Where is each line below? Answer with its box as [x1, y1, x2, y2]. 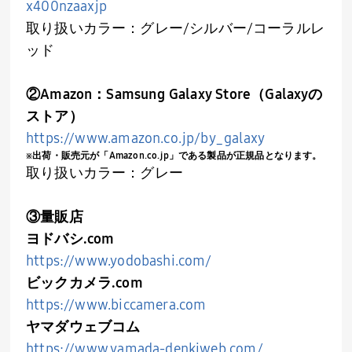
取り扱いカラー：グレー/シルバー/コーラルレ [26, 19, 324, 37]
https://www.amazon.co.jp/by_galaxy [26, 129, 266, 147]
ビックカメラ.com [26, 273, 143, 291]
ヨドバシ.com [26, 229, 115, 247]
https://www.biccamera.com [26, 295, 207, 313]
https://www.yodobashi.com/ [26, 251, 212, 269]
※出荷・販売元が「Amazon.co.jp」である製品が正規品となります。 [26, 149, 322, 161]
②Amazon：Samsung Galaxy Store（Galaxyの [26, 85, 323, 103]
